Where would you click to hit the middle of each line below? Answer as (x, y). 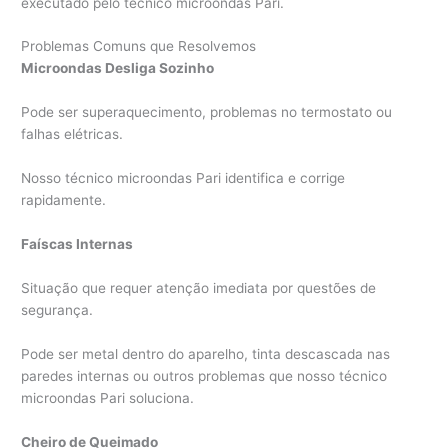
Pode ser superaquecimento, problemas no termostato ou (207, 112)
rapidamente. (64, 200)
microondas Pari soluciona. (108, 397)
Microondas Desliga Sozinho (118, 68)
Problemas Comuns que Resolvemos (139, 46)
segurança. (57, 309)
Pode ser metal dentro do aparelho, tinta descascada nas (206, 353)
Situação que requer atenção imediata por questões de (199, 287)
